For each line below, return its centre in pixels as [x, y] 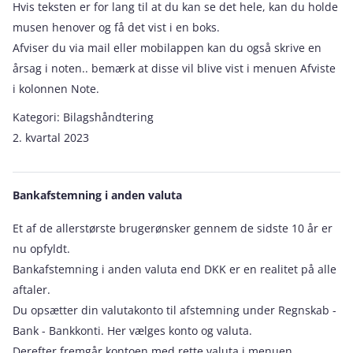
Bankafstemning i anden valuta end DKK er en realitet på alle [175, 269]
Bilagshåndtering [108, 117]
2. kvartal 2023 [51, 137]
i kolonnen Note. [56, 89]
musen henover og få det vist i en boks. [116, 27]
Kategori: [38, 117]
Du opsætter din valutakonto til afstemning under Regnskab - [175, 310]
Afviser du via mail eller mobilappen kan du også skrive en [167, 48]
